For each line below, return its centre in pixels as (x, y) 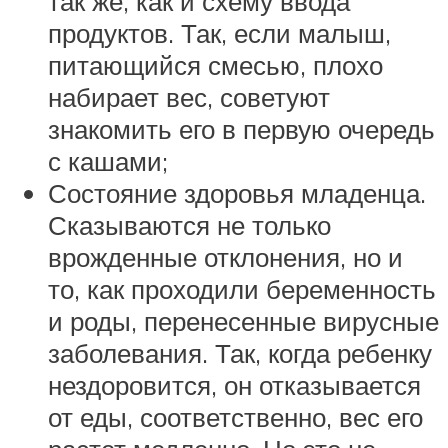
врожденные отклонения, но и (225, 256)
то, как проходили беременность (242, 288)
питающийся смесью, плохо (215, 64)
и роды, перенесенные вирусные (243, 320)
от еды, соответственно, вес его (235, 416)
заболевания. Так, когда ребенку (240, 352)
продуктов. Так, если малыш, (219, 32)
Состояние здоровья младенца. (237, 192)
